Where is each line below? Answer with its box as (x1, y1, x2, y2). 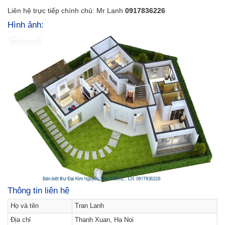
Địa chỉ (11, 216, 31, 223)
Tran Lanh (75, 202, 104, 209)
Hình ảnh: (8, 20, 44, 30)
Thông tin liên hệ (8, 185, 69, 195)
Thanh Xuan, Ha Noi (75, 216, 134, 223)
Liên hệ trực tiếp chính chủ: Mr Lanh (8, 6, 125, 15)
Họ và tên (11, 202, 39, 209)
